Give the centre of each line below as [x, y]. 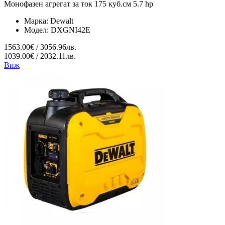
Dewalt [62, 21]
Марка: [37, 21]
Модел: [37, 30]
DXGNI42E [71, 30]
